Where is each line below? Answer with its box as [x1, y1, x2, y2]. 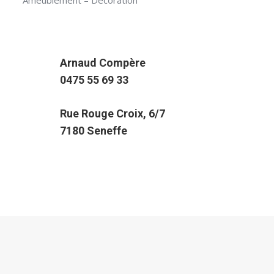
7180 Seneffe [60, 124, 128, 137]
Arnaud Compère [60, 56, 146, 69]
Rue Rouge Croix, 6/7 [60, 107, 166, 120]
